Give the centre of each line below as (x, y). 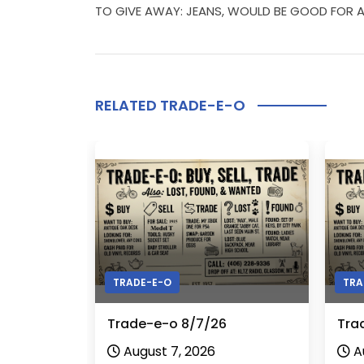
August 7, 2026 (169, 352)
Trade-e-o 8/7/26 (167, 324)
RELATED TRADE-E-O (170, 106)
